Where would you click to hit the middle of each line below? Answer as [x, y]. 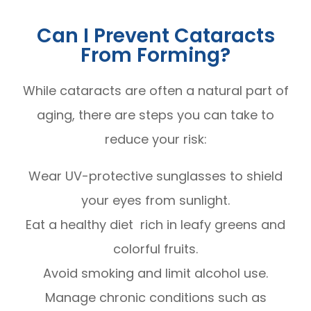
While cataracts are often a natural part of [155, 91]
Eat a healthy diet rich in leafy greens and [155, 225]
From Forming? [155, 55]
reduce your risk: [155, 140]
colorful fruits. [155, 249]
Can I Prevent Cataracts [155, 36]
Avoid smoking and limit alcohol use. [155, 274]
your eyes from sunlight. [155, 201]
